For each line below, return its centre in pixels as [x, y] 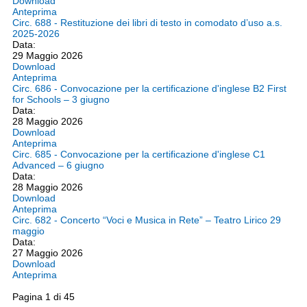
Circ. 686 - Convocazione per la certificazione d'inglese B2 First [149, 88]
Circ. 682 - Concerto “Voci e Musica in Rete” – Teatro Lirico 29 [147, 220]
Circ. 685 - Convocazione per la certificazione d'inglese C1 [139, 154]
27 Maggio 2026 [48, 253]
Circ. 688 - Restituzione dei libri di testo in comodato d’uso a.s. [147, 23]
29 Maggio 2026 [48, 56]
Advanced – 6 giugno [58, 165]
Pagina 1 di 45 [44, 297]
